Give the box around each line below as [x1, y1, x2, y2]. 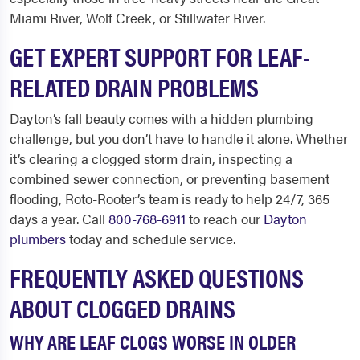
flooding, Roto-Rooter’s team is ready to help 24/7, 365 [10, 189, 329, 208]
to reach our [186, 209, 264, 228]
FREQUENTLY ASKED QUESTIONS [10, 259, 304, 295]
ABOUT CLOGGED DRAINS [10, 289, 235, 325]
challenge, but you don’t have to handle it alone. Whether [10, 129, 348, 148]
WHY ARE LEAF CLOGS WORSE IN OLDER [10, 327, 296, 355]
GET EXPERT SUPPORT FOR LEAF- [10, 38, 310, 74]
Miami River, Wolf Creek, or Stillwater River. [10, 8, 265, 27]
